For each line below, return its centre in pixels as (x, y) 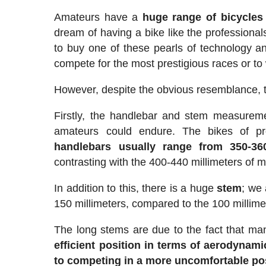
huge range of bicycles (202, 17)
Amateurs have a (98, 17)
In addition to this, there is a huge (136, 188)
